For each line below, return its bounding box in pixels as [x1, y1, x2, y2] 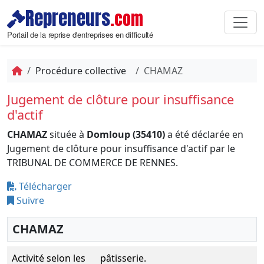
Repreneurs [25, 5, 110, 32]
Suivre [14, 194, 44, 207]
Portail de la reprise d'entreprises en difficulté [7, 29, 153, 40]
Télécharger [16, 180, 72, 193]
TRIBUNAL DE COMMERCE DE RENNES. [7, 156, 178, 169]
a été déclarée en [165, 128, 243, 141]
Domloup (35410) [87, 128, 165, 141]
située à [47, 128, 87, 141]
